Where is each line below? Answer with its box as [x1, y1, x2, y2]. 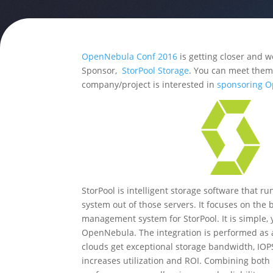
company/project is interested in [82, 78, 218, 90]
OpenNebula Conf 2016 [82, 50, 178, 62]
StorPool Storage [122, 64, 190, 76]
